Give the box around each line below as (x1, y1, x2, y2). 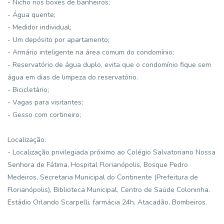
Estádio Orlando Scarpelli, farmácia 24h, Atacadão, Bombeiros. (7, 197, 207, 207)
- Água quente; (7, 10, 55, 19)
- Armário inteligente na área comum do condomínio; (7, 47, 174, 57)
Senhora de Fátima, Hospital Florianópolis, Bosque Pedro (7, 160, 188, 169)
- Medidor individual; (7, 22, 71, 32)
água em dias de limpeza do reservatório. (7, 72, 138, 82)
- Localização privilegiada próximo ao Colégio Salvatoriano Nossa (7, 147, 215, 157)
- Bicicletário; (7, 85, 49, 94)
